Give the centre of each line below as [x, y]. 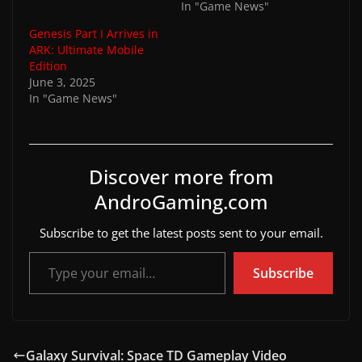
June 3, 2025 [62, 82]
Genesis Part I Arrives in [94, 33]
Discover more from [181, 176]
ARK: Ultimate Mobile [86, 49]
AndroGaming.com [181, 201]
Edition [48, 65]
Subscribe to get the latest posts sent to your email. [181, 232]
